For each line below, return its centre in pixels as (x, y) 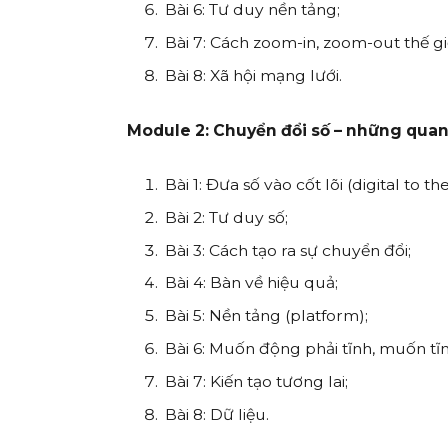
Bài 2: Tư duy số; (227, 217)
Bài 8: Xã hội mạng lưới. (254, 76)
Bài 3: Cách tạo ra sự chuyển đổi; (288, 250)
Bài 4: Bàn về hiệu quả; (252, 283)
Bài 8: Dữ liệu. (217, 415)
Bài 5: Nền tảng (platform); (267, 316)
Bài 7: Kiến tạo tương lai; (257, 382)
